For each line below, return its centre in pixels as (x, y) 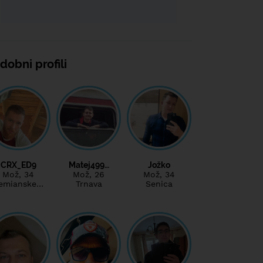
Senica (159, 183)
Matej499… (89, 165)
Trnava (89, 183)
